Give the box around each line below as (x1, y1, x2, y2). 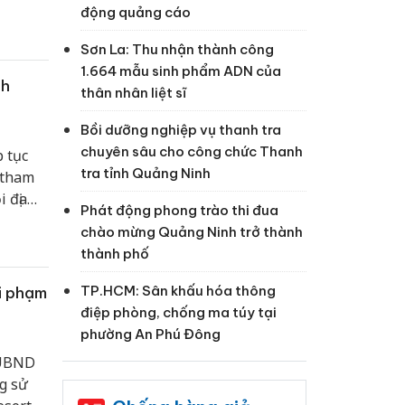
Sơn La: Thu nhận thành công (80, 41, 274, 59)
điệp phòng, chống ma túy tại (80, 304, 277, 322)
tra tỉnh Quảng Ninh (80, 165, 211, 183)
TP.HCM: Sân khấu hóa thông (80, 282, 276, 300)
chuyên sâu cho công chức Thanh (80, 143, 303, 161)
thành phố (80, 245, 149, 263)
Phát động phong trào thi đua (80, 202, 278, 220)
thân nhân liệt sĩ (80, 84, 186, 102)
